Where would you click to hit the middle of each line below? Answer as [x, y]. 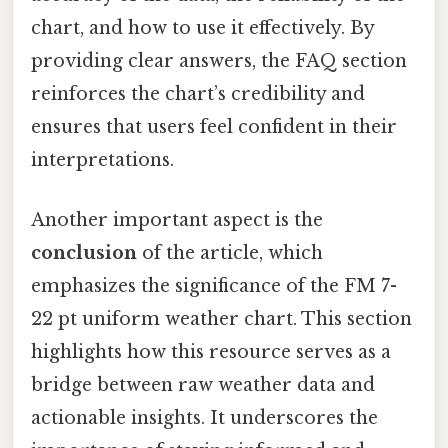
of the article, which [230, 252]
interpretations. [102, 160]
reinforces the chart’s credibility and [198, 94]
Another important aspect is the [177, 219]
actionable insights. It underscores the [204, 417]
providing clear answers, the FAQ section [219, 61]
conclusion [84, 252]
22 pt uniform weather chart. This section [221, 318]
